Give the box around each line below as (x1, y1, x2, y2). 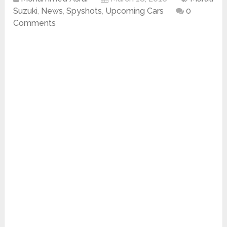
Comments (13, 18, 56, 28)
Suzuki (13, 6, 38, 16)
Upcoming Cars (105, 6, 164, 16)
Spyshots (66, 6, 102, 16)
